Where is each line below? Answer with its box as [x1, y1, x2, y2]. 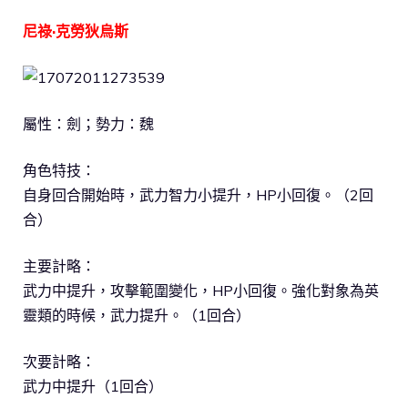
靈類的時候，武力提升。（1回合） [23, 305, 250, 324]
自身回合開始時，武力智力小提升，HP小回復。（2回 [23, 185, 373, 204]
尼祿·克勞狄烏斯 [23, 21, 128, 40]
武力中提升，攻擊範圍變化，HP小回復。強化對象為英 [23, 280, 379, 300]
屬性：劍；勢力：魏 [23, 114, 154, 133]
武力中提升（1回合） [23, 376, 163, 395]
